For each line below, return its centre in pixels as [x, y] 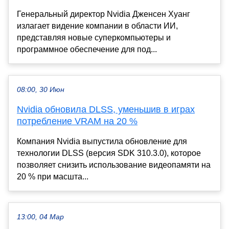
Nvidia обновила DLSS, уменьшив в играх [106, 109]
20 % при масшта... [53, 176]
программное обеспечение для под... [87, 49]
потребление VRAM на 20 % [77, 121]
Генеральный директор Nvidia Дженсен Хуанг [104, 14]
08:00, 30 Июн [41, 89]
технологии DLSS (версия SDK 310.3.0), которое [109, 153]
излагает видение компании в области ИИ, [97, 26]
